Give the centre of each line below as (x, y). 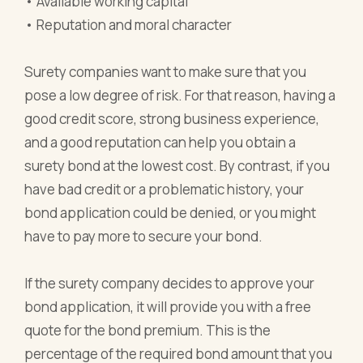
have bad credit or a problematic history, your (164, 189)
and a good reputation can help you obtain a (160, 142)
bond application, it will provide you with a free (168, 306)
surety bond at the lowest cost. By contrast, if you (177, 165)
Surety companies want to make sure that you (166, 71)
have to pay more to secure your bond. (144, 236)
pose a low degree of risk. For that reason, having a (180, 95)
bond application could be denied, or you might (171, 212)
